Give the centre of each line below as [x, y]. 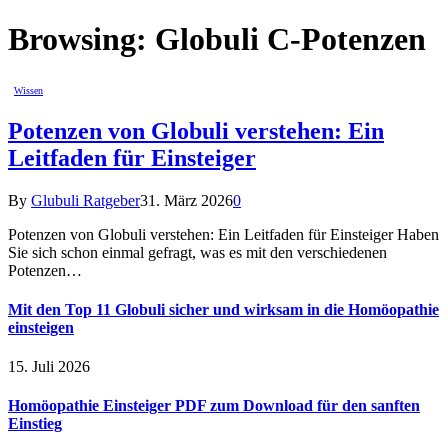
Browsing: [81, 39]
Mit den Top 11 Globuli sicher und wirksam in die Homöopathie [223, 309]
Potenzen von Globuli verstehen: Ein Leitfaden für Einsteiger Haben [223, 234]
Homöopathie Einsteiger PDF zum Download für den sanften [214, 406]
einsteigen [41, 327]
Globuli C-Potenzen [290, 39]
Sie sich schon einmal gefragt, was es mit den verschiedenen [197, 252]
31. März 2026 [186, 200]
